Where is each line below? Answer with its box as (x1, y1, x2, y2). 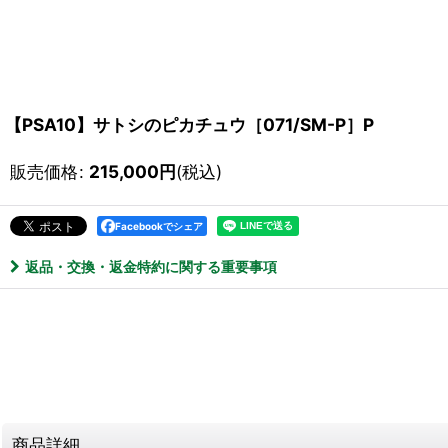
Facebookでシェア (115, 219, 203, 232)
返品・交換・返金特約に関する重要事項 (25, 257, 277, 275)
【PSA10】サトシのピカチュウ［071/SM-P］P (5, 113, 374, 135)
